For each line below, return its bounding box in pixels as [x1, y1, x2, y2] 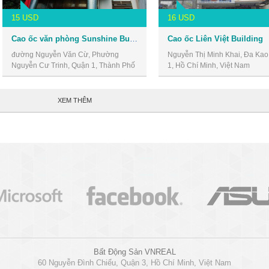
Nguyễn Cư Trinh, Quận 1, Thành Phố [11, 61, 135, 70]
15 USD [11, 13, 38, 22]
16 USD [168, 13, 195, 22]
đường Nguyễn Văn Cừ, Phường [11, 50, 119, 59]
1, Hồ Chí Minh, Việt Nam [168, 61, 250, 70]
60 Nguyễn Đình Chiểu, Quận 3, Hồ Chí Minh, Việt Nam [38, 258, 231, 267]
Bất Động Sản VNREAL [93, 247, 176, 256]
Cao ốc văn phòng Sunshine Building [130, 34, 138, 43]
